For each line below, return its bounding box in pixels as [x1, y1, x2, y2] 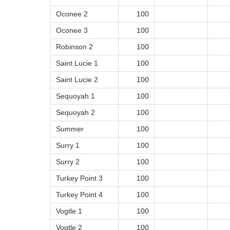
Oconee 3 [56, 26, 88, 35]
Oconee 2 [56, 10, 88, 18]
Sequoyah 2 [56, 108, 95, 117]
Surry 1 [56, 141, 80, 150]
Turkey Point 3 [56, 174, 103, 183]
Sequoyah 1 [56, 92, 95, 101]
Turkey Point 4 [56, 190, 103, 199]
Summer [56, 125, 84, 133]
